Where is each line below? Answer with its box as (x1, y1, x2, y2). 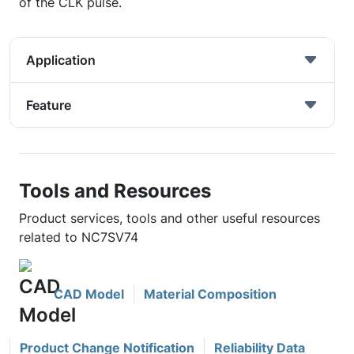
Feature (26, 97, 71, 113)
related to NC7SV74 (19, 229, 138, 245)
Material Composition (144, 286, 277, 302)
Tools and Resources (19, 179, 211, 202)
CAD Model (54, 286, 124, 302)
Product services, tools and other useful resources (19, 210, 320, 226)
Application (26, 52, 96, 68)
